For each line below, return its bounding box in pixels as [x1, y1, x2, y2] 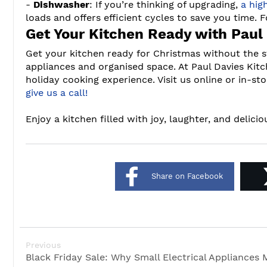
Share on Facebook [151, 171, 223, 181]
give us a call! [26, 86, 88, 98]
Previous [26, 240, 61, 250]
